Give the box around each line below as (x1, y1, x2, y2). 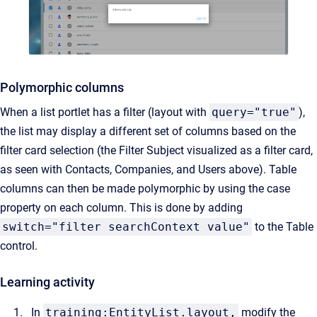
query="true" (212, 105, 296, 119)
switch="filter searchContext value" (2, 219, 250, 234)
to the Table (252, 219, 313, 234)
